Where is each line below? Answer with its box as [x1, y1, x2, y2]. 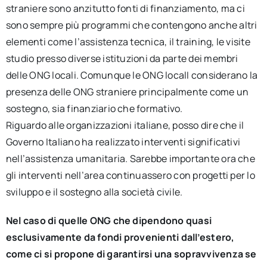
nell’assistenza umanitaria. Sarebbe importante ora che [5, 152, 255, 165]
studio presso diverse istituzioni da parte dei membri [5, 52, 238, 65]
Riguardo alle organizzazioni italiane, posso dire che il [5, 119, 244, 132]
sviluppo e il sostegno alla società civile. [5, 185, 183, 198]
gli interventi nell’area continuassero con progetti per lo [5, 169, 255, 182]
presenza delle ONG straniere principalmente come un [5, 85, 249, 98]
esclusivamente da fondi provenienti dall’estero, [5, 231, 235, 244]
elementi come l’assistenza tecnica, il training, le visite [5, 35, 250, 48]
